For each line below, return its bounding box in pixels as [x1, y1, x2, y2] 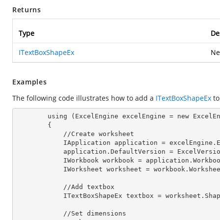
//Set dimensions [16, 210, 63, 217]
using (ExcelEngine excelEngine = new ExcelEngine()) [16, 112, 48, 120]
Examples [12, 77, 47, 86]
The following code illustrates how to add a [12, 93, 156, 103]
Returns [12, 5, 41, 14]
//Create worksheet [16, 130, 63, 137]
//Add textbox [16, 183, 63, 191]
